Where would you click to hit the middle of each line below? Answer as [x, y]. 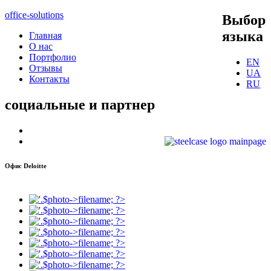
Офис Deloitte [26, 165]
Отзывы [46, 68]
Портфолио [53, 57]
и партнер [120, 104]
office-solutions [34, 15]
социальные [45, 104]
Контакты [49, 79]
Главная [45, 35]
